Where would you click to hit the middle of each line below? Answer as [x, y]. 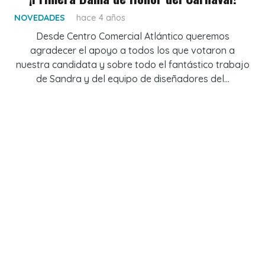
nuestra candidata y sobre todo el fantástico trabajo [132, 65]
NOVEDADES [40, 18]
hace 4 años [101, 18]
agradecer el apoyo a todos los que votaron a [132, 51]
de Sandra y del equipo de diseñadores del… [132, 79]
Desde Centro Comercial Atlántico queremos [132, 36]
